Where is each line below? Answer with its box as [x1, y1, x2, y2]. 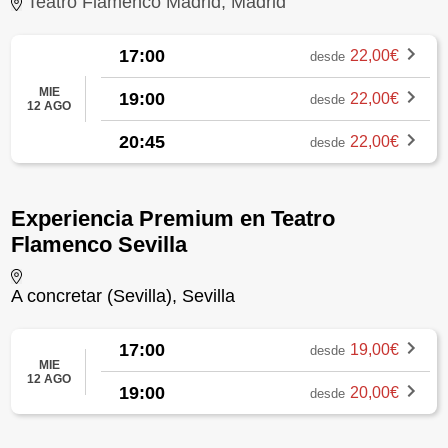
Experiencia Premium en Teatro [11, 206, 336, 232]
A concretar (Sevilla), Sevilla [11, 285, 236, 306]
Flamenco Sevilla [11, 232, 188, 258]
